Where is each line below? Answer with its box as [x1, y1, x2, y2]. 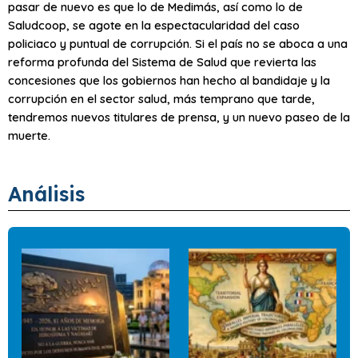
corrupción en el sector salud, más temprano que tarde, [8, 90, 315, 106]
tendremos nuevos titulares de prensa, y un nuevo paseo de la [8, 109, 350, 125]
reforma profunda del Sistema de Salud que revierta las [8, 54, 316, 70]
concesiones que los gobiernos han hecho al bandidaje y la [8, 72, 330, 88]
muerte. [8, 127, 50, 143]
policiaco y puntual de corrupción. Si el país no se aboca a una [8, 35, 348, 51]
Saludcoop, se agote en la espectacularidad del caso [8, 17, 300, 33]
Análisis [8, 181, 85, 207]
